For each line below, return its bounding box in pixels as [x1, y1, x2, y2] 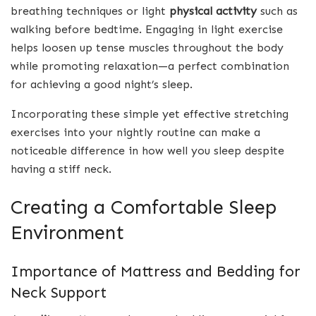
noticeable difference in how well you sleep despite [11, 144, 284, 158]
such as [257, 4, 298, 18]
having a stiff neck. [11, 162, 111, 176]
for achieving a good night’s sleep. [11, 78, 193, 92]
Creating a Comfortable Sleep [11, 195, 276, 219]
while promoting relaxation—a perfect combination [11, 59, 289, 73]
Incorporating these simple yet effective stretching [11, 107, 288, 121]
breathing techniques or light [11, 4, 169, 18]
